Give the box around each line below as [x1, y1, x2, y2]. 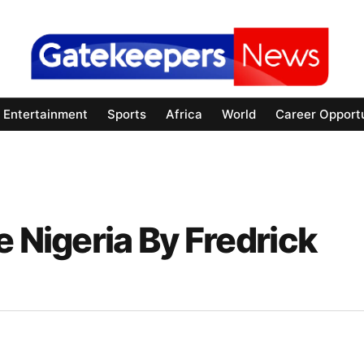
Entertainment [3, 106, 88, 123]
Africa [166, 106, 202, 123]
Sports [107, 106, 146, 123]
